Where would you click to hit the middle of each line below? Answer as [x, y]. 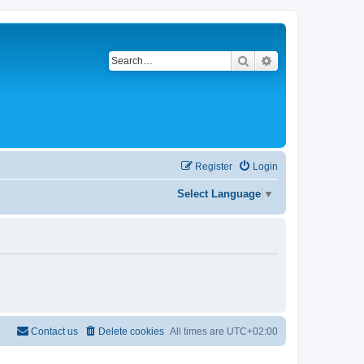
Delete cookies [131, 331]
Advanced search [316, 60]
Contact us [54, 331]
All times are [198, 331]
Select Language [219, 194]
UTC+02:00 [252, 331]
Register [214, 167]
